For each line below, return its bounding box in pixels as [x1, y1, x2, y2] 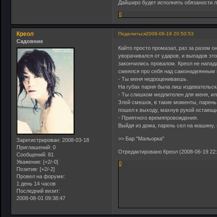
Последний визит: [16, 187, 60, 194]
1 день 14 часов [16, 180, 56, 186]
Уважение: [16, 158, 42, 165]
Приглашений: [16, 144, 51, 150]
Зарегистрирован [16, 137, 59, 143]
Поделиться [118, 31, 146, 37]
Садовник [16, 38, 43, 45]
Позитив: [16, 166, 38, 172]
